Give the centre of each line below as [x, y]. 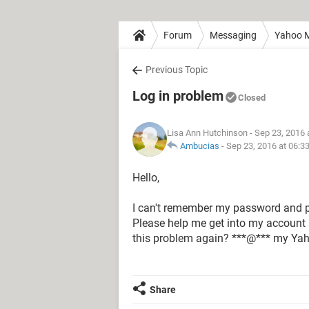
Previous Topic [177, 70]
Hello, [146, 178]
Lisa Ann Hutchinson [207, 133]
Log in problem [178, 96]
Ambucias [200, 146]
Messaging [233, 35]
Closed [252, 98]
